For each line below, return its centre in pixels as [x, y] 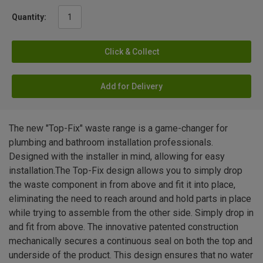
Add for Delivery [131, 87]
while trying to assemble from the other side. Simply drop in [131, 213]
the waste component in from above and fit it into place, [122, 185]
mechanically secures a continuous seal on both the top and [131, 241]
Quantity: [29, 17]
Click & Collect [131, 52]
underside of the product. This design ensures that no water [131, 255]
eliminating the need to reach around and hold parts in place [130, 199]
